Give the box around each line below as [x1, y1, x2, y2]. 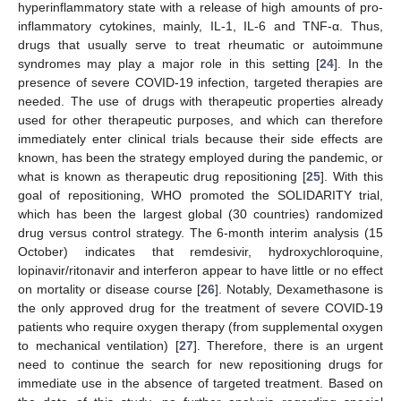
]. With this [320, 168, 384, 183]
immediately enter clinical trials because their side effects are [18, 131, 383, 146]
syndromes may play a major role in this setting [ [18, 55, 320, 71]
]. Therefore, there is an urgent [192, 337, 383, 353]
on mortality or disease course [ [18, 281, 200, 296]
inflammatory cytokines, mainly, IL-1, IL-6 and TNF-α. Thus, [18, 18, 383, 33]
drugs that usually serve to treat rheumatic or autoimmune [18, 37, 383, 52]
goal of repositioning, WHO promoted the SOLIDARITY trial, [18, 187, 383, 202]
